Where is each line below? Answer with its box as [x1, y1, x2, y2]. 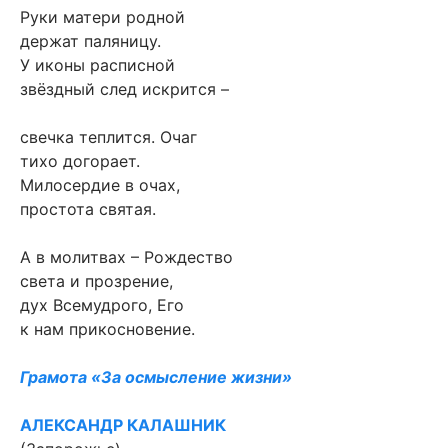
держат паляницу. [20, 30, 161, 51]
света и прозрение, [20, 270, 173, 291]
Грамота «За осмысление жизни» [20, 366, 292, 387]
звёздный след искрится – [20, 78, 229, 99]
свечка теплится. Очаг [20, 126, 197, 147]
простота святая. [20, 198, 156, 219]
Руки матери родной [20, 6, 185, 27]
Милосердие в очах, [20, 174, 180, 195]
